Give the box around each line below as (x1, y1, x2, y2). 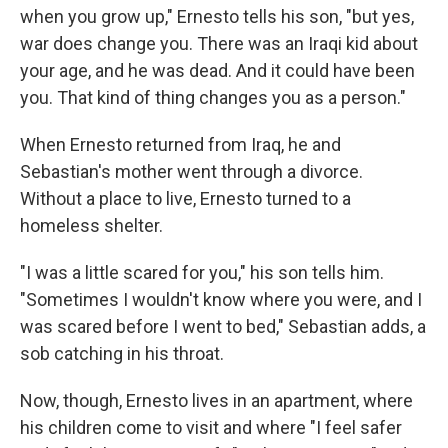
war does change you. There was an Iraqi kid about (20, 33, 418, 55)
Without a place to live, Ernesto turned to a (20, 188, 351, 210)
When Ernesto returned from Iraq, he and (20, 134, 341, 156)
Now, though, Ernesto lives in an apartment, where (20, 390, 413, 412)
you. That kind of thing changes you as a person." (20, 87, 406, 109)
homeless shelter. (20, 215, 163, 237)
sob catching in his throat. (20, 343, 224, 365)
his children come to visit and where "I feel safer (20, 417, 402, 439)
